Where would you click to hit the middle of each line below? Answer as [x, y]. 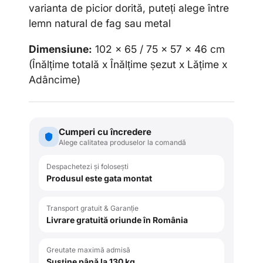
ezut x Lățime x [191, 64]
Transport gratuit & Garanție [92, 208]
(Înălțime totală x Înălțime [90, 64]
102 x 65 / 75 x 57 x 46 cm [159, 49]
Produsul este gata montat [99, 178]
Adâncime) [55, 79]
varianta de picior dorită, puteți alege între [129, 8]
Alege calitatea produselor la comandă [122, 142]
